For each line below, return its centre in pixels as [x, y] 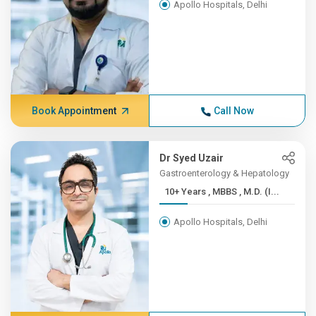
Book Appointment [74, 111]
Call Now [233, 111]
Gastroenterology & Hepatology [225, 173]
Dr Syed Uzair [192, 158]
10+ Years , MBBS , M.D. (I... [244, 192]
